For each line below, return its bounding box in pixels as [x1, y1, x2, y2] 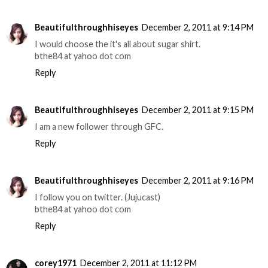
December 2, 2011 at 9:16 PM [142, 175, 254, 186]
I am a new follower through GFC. [35, 121, 163, 132]
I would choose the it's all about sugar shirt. [35, 39, 200, 50]
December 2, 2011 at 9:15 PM [142, 105, 254, 115]
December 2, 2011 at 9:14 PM [142, 22, 254, 33]
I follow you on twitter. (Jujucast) [35, 192, 160, 203]
